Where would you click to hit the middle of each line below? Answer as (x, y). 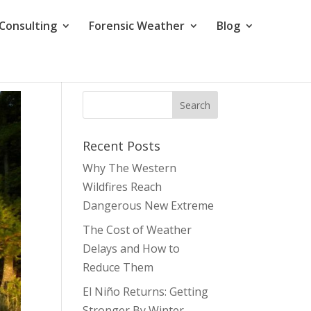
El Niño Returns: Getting (146, 292)
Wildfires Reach (123, 187)
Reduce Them (118, 267)
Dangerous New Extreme (149, 205)
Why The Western (130, 168)
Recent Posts (122, 146)
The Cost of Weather (137, 230)
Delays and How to (132, 249)
